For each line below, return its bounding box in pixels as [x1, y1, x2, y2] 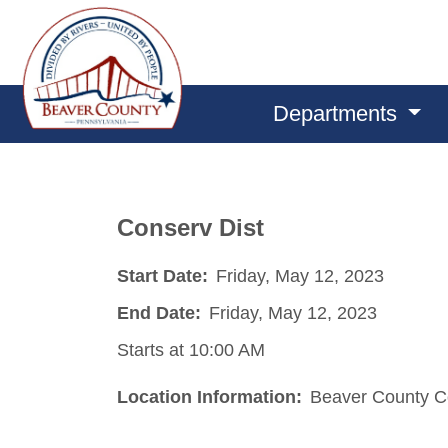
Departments [272, 101, 403, 126]
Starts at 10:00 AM [117, 339, 265, 360]
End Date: [117, 302, 201, 323]
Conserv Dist [117, 214, 264, 241]
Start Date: [117, 265, 208, 286]
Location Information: [117, 386, 302, 407]
